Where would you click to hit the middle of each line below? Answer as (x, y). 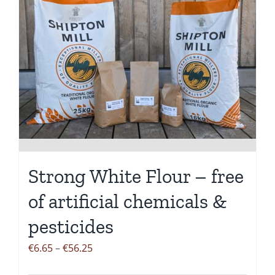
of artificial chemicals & (127, 201)
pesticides (71, 226)
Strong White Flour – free (136, 176)
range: (107, 264)
